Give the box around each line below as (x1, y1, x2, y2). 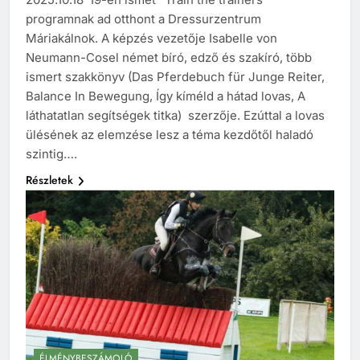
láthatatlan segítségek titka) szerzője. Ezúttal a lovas (26, 108, 325, 124)
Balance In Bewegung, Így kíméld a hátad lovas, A (26, 88, 305, 104)
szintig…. (26, 146, 77, 162)
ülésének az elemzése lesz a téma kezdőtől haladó (26, 127, 313, 143)
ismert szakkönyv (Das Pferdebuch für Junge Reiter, (26, 69, 325, 85)
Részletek (26, 172, 73, 189)
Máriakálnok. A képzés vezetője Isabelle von (26, 31, 277, 47)
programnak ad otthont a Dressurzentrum (26, 11, 261, 27)
